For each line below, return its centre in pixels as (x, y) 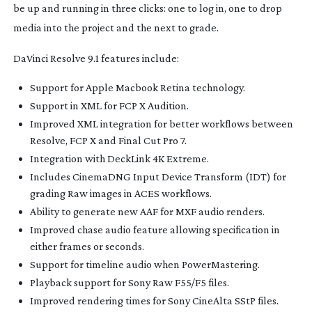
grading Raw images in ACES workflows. (120, 193)
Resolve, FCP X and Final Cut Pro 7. (108, 140)
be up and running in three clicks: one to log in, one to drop (147, 8)
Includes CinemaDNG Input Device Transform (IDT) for (158, 176)
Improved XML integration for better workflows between (161, 123)
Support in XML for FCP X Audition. (109, 105)
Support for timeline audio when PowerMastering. (145, 264)
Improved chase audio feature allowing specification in (155, 229)
